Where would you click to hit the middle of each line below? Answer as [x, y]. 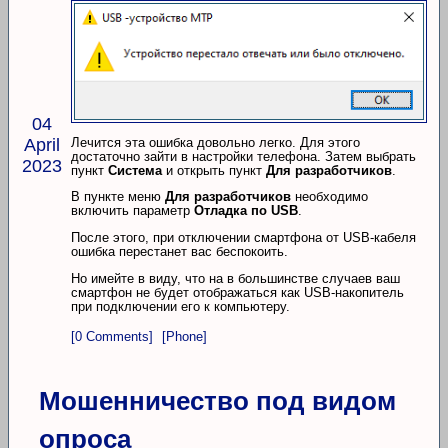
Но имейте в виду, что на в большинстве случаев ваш [235, 279]
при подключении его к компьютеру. [180, 307]
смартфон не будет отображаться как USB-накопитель [237, 293]
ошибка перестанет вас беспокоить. [179, 252]
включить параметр [132, 211]
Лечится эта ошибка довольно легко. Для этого [215, 142]
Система [135, 170]
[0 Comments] [112, 336]
